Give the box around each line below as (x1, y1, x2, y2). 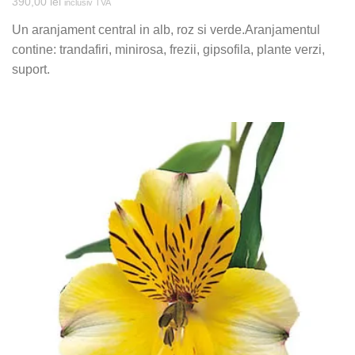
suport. (12, 63, 50, 76)
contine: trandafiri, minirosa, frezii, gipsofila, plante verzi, (12, 43, 325, 56)
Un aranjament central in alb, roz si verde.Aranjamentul (12, 23, 320, 36)
